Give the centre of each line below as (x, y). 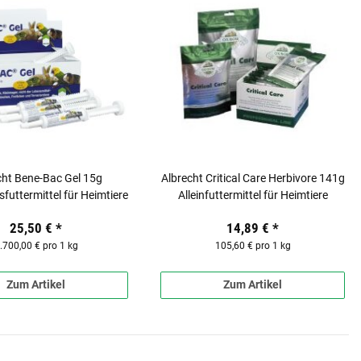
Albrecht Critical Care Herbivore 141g (253, 178)
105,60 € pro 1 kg (253, 246)
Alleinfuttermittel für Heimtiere (253, 195)
